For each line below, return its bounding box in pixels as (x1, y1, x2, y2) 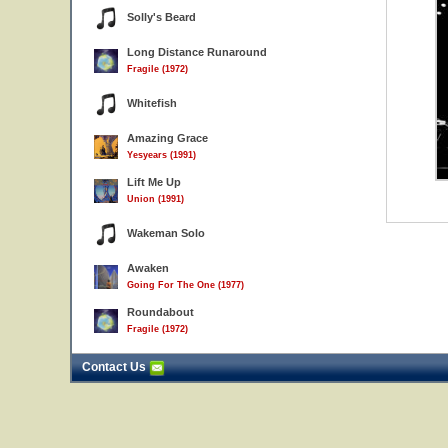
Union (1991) (127, 194, 184, 204)
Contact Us (82, 360, 149, 374)
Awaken (127, 262, 169, 274)
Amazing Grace (127, 132, 208, 144)
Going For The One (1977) (127, 280, 244, 290)
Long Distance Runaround (127, 46, 267, 58)
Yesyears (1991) (127, 150, 196, 160)
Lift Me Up (127, 176, 181, 188)
